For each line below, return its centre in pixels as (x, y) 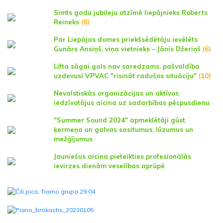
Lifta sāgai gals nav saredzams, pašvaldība (127, 66)
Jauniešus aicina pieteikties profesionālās (122, 156)
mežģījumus (73, 139)
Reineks (67, 22)
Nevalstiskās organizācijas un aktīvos (116, 93)
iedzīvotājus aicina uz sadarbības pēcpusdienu (132, 103)
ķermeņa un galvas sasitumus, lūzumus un (123, 129)
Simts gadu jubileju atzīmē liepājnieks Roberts (131, 12)
